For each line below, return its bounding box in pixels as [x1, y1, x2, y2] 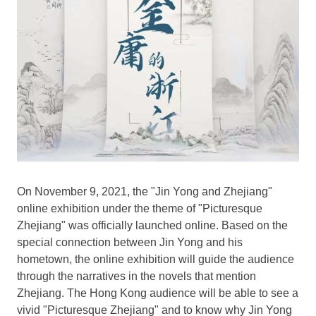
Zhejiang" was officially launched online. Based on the [17, 219, 288, 231]
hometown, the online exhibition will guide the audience [17, 253, 294, 265]
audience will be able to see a [147, 286, 298, 299]
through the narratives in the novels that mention [17, 269, 256, 282]
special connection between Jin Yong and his [17, 236, 243, 248]
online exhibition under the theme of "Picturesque [17, 202, 262, 214]
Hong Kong [90, 286, 147, 299]
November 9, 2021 [35, 185, 127, 197]
